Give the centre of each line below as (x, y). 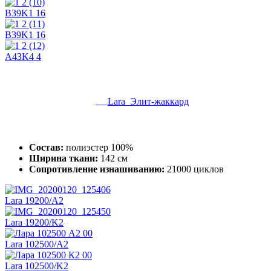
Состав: (46, 147)
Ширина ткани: (64, 158)
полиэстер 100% (100, 147)
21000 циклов (194, 169)
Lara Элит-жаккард (148, 101)
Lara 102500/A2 (37, 244)
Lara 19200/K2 (34, 222)
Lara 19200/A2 (34, 200)
